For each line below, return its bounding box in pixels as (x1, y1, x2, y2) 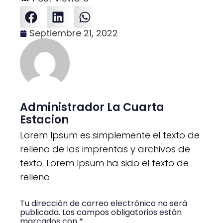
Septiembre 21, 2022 (29, 26, 118, 39)
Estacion (20, 111, 69, 127)
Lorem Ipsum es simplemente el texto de (20, 128, 200, 141)
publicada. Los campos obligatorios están (20, 207, 182, 219)
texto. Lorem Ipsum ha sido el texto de (20, 156, 189, 169)
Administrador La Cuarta (20, 99, 164, 115)
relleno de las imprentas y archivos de (20, 142, 190, 155)
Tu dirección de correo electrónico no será (20, 198, 187, 210)
